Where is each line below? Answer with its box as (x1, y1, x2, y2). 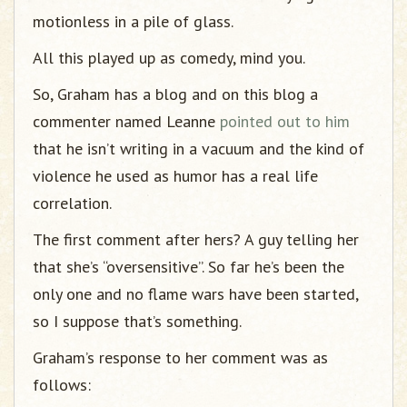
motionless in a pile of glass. (33, 11, 233, 32)
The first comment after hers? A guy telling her (33, 229, 359, 250)
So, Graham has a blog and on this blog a (33, 84, 318, 104)
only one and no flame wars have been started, (33, 283, 358, 304)
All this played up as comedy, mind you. (33, 47, 305, 68)
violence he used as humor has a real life (33, 165, 318, 186)
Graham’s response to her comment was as (33, 347, 328, 368)
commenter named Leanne (33, 111, 220, 132)
